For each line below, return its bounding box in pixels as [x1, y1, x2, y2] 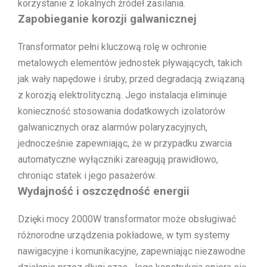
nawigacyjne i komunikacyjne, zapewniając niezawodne [18, 245, 246, 257]
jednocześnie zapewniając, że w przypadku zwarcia [18, 137, 232, 149]
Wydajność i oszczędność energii [18, 184, 190, 198]
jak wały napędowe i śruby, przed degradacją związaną [18, 73, 245, 85]
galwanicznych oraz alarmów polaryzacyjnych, [18, 121, 207, 133]
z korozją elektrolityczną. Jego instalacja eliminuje [18, 89, 227, 101]
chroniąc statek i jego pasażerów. [18, 169, 156, 181]
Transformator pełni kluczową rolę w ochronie [18, 41, 207, 52]
